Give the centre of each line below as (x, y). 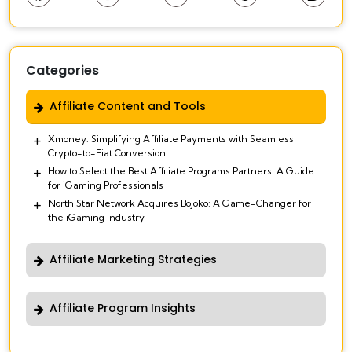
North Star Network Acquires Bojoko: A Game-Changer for (180, 203)
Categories (62, 71)
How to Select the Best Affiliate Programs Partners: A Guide (181, 171)
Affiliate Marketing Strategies (133, 260)
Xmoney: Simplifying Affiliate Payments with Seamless (171, 139)
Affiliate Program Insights (123, 308)
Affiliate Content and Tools (128, 106)
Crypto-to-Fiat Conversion (107, 153)
